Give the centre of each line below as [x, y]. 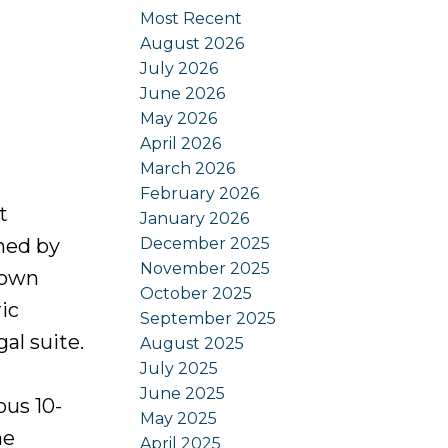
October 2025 [196, 293]
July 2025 [179, 368]
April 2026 [181, 143]
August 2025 [192, 343]
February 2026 [200, 193]
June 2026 [183, 93]
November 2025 [205, 268]
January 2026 [195, 218]
